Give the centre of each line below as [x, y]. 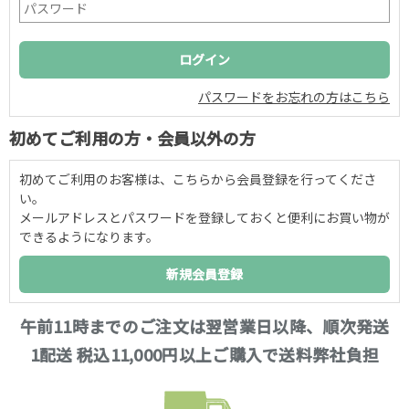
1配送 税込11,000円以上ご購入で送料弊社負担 [204, 354]
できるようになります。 [89, 236]
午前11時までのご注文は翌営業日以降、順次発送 [204, 325]
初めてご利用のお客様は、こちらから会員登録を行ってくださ [198, 178]
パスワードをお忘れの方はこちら [294, 96]
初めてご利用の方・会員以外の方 [132, 137]
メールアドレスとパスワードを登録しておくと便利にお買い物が [204, 217]
